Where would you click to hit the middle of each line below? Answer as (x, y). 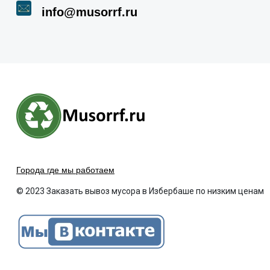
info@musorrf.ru (89, 12)
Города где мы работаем (65, 170)
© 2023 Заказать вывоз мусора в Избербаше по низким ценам (140, 191)
